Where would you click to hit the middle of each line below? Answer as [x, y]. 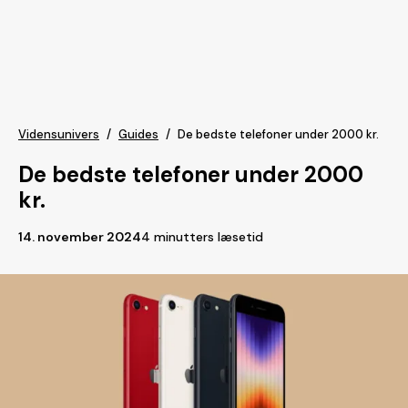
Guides [138, 134]
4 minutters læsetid [202, 237]
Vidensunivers [59, 134]
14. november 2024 [80, 237]
